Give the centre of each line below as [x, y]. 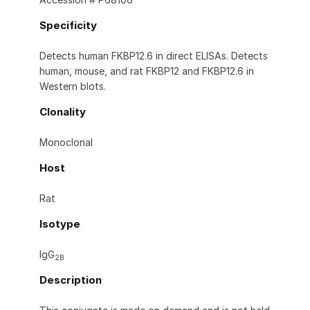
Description [71, 280]
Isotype [60, 224]
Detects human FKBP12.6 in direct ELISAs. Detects [154, 56]
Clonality [63, 112]
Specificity [68, 26]
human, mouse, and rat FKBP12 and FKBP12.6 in [147, 71]
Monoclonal [66, 143]
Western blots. [73, 86]
